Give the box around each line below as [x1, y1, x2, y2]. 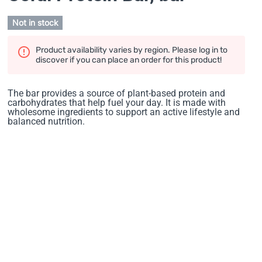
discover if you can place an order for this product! [36, 55, 222, 65]
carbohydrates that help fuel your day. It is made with [8, 97, 226, 108]
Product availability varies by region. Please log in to [36, 45, 228, 55]
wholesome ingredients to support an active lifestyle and [8, 106, 240, 118]
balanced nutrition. [8, 116, 85, 127]
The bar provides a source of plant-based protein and [8, 88, 226, 99]
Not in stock [12, 18, 58, 27]
